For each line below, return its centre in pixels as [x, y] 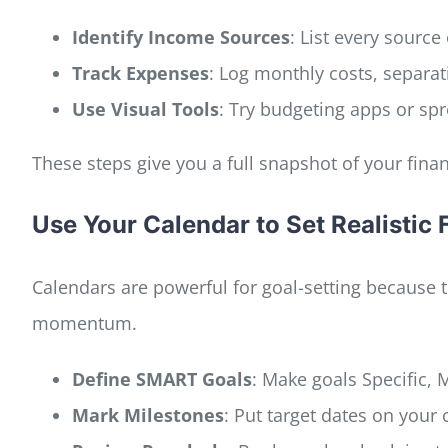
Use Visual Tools [145, 108]
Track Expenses [140, 72]
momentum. [84, 322]
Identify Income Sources [180, 36]
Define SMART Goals [161, 378]
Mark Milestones [147, 414]
